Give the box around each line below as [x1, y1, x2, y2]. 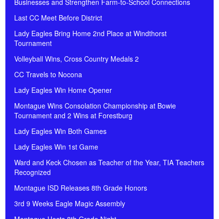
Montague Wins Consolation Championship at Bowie [14, 101, 176, 111]
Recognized [14, 167, 51, 177]
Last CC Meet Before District [14, 13, 102, 23]
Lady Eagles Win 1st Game [14, 142, 98, 152]
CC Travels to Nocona [14, 69, 82, 80]
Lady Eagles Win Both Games [14, 126, 107, 136]
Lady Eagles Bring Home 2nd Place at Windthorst [14, 28, 167, 39]
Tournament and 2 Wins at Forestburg [14, 110, 132, 121]
